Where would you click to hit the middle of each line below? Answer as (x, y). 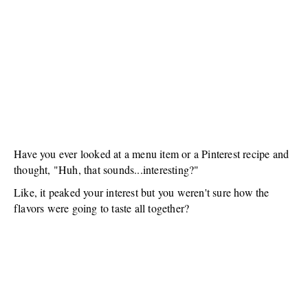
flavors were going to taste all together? (102, 208)
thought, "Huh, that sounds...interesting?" (107, 169)
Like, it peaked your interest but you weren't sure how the (142, 192)
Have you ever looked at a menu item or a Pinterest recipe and (152, 154)
